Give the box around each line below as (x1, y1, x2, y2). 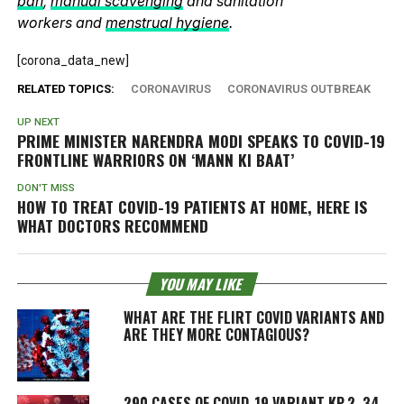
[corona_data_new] (16, 52, 129, 68)
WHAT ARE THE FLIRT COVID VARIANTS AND (123, 306, 384, 328)
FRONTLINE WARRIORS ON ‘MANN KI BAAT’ (16, 147, 294, 171)
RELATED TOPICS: (16, 81, 115, 96)
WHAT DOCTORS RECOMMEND (16, 213, 208, 237)
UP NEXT (16, 115, 60, 128)
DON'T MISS (16, 181, 75, 194)
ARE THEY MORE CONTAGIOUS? (123, 323, 309, 345)
